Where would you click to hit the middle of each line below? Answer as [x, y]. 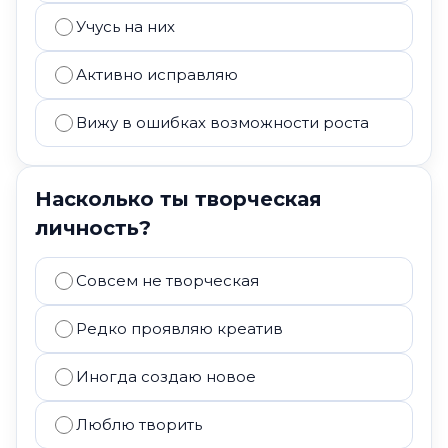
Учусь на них [125, 26]
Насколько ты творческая [178, 199]
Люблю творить [139, 424]
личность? [93, 228]
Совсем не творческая [167, 280]
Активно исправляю [157, 74]
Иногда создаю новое [166, 376]
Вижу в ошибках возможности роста [222, 122]
